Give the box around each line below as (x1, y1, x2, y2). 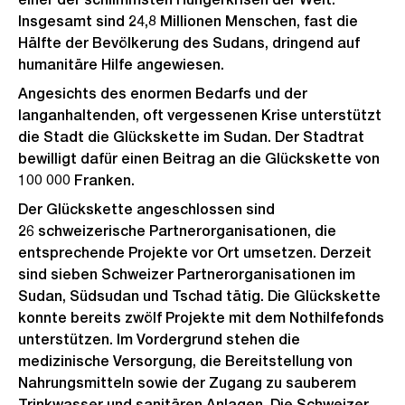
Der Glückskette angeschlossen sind (18, 201, 275, 218)
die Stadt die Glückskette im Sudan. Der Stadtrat (18, 128, 364, 146)
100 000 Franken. (18, 172, 135, 189)
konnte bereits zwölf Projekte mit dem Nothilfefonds (18, 309, 384, 326)
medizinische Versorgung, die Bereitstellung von (18, 353, 353, 370)
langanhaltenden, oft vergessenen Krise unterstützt (18, 107, 381, 124)
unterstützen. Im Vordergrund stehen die (18, 331, 300, 348)
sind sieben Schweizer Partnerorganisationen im (18, 266, 355, 283)
